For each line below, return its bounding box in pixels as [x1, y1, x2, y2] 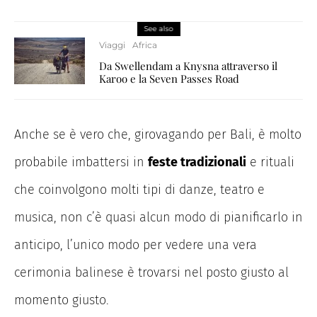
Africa [132, 40, 157, 51]
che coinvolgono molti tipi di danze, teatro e [14, 182, 265, 198]
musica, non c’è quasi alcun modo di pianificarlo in [14, 209, 303, 226]
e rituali [246, 154, 294, 171]
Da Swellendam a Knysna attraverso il [99, 59, 277, 74]
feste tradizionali [148, 154, 246, 171]
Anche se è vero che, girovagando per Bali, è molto [14, 127, 301, 143]
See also [144, 24, 173, 34]
